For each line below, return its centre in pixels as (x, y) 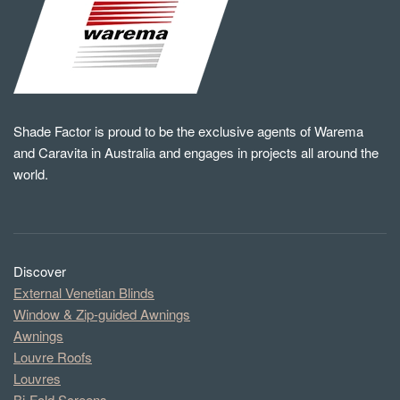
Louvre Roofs (53, 357)
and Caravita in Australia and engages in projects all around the (196, 153)
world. (31, 174)
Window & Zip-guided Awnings (102, 314)
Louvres (37, 379)
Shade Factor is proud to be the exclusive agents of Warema (188, 131)
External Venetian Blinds (84, 293)
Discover (40, 271)
